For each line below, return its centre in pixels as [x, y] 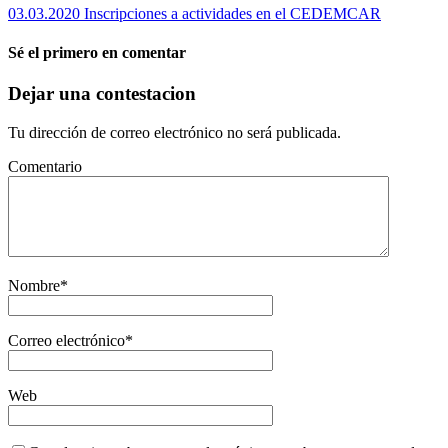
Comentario [45, 167]
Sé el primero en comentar [97, 53]
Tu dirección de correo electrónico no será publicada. [174, 133]
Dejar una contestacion [102, 94]
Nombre [34, 286]
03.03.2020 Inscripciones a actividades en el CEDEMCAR [194, 13]
